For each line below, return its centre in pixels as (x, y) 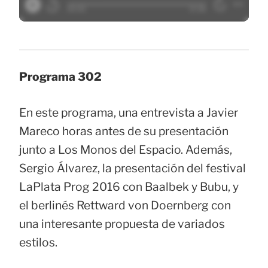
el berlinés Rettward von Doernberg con (125, 205)
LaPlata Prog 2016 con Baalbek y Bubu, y (129, 186)
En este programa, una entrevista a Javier (129, 112)
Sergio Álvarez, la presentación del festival (133, 168)
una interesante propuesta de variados (122, 223)
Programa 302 (60, 77)
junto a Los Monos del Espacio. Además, (126, 149)
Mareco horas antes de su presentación (124, 131)
